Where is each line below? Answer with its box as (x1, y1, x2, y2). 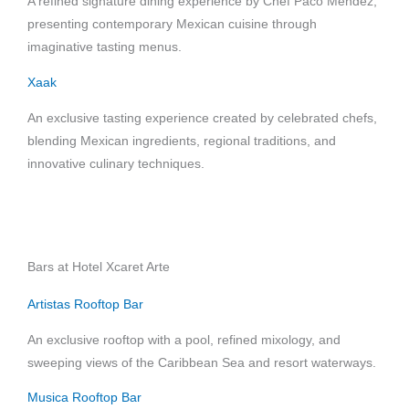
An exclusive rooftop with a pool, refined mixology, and (27, 332, 341, 347)
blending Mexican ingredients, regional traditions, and (27, 133, 336, 148)
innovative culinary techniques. (27, 156, 204, 171)
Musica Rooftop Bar (27, 391, 142, 405)
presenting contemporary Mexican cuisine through (27, 17, 317, 32)
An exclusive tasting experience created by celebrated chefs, (27, 110, 377, 125)
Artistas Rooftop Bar (27, 297, 143, 311)
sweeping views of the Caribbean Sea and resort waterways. (27, 355, 376, 370)
